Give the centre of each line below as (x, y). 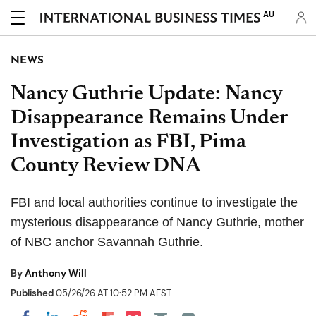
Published (32, 293)
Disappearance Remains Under (149, 119)
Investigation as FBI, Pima (128, 142)
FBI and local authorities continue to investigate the (154, 202)
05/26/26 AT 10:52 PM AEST (113, 293)
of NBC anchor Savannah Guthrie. (107, 242)
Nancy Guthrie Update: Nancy (146, 95)
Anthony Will (56, 273)
